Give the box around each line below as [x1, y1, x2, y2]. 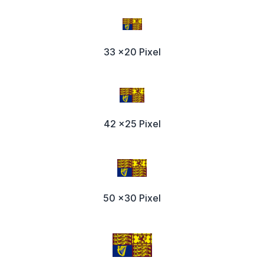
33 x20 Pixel [103, 45, 161, 58]
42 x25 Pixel [103, 117, 161, 130]
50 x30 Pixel [103, 192, 161, 204]
